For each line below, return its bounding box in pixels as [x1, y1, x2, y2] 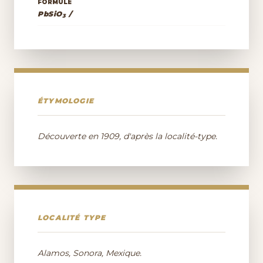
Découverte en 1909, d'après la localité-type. [38, 131, 217, 141]
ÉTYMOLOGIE [38, 96, 94, 105]
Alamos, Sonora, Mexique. [38, 248, 141, 258]
